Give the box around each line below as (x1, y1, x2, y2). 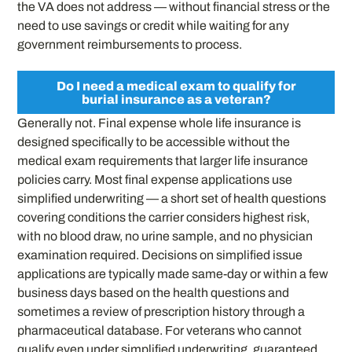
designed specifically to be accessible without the (17, 134, 291, 148)
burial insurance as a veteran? (81, 92, 271, 106)
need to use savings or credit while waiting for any (17, 19, 290, 33)
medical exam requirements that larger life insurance (17, 153, 309, 167)
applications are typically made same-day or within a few (17, 266, 329, 280)
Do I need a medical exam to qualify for (56, 79, 296, 93)
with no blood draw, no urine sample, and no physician (17, 229, 313, 243)
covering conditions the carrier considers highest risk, (17, 210, 310, 224)
